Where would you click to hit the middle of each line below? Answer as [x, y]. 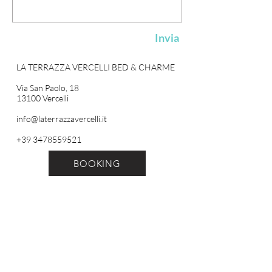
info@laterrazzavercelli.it [62, 119]
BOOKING [97, 163]
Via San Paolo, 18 [48, 88]
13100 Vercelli [42, 98]
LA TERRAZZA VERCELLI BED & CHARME [96, 67]
